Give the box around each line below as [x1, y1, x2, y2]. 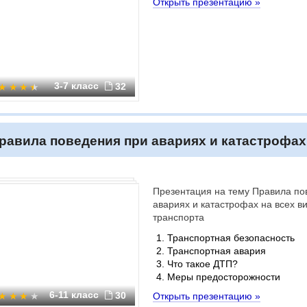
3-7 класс [54, 80, 101, 91]
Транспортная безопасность [167, 232, 295, 243]
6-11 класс [49, 289, 101, 300]
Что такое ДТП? [167, 258, 238, 269]
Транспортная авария [167, 245, 266, 256]
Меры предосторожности [167, 271, 280, 282]
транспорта [153, 212, 204, 223]
